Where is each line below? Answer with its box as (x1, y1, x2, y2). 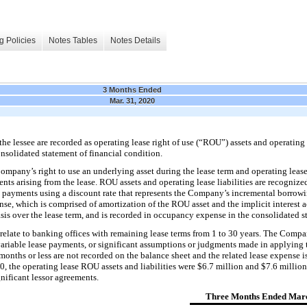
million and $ (216, 260, 266, 271)
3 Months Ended (103, 85, 162, 94)
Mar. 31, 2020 (110, 96, 155, 105)
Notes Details (110, 36, 160, 46)
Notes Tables (49, 36, 97, 46)
